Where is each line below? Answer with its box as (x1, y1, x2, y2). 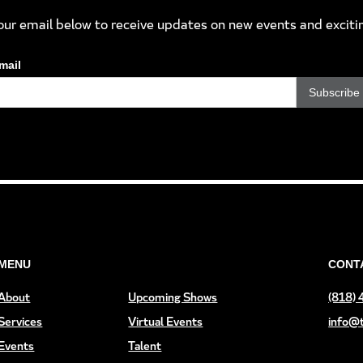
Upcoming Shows (128, 290, 218, 305)
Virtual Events (128, 314, 203, 329)
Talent (128, 339, 162, 353)
